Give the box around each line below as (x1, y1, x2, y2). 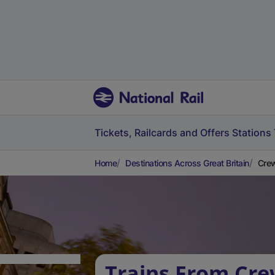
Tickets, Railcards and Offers (95, 126, 230, 139)
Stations (232, 126, 271, 139)
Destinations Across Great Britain (125, 158, 249, 168)
